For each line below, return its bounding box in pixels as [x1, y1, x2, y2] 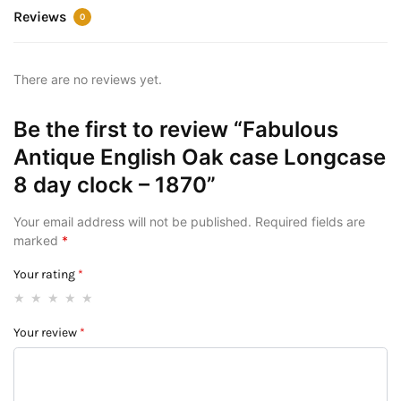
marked [13, 232, 62, 248]
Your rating [13, 267, 78, 283]
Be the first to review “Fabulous [13, 115, 338, 142]
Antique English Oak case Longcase [13, 143, 386, 170]
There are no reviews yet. [13, 71, 162, 87]
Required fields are [255, 213, 365, 229]
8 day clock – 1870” [13, 171, 216, 198]
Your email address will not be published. [13, 213, 252, 229]
